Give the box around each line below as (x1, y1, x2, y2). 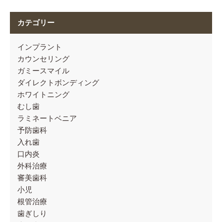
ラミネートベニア (17, 114, 77, 122)
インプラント (17, 43, 62, 51)
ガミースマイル (17, 67, 69, 75)
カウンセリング (17, 55, 69, 63)
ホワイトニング (17, 91, 69, 99)
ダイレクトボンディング (17, 79, 99, 87)
